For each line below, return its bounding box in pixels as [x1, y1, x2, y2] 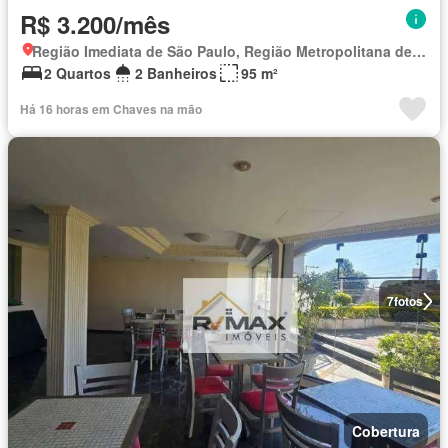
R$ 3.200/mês [20, 7, 170, 41]
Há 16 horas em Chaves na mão [20, 100, 202, 118]
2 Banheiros [135, 63, 217, 83]
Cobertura [352, 421, 420, 441]
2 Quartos [44, 63, 111, 83]
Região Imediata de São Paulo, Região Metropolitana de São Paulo [412, 41, 426, 61]
